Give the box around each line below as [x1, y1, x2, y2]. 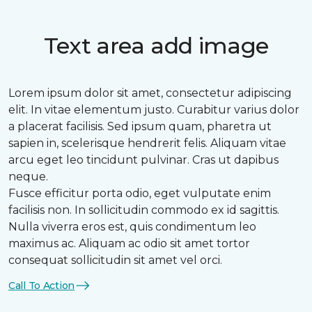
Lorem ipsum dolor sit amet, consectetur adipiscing [8, 86, 292, 100]
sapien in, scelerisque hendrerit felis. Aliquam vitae [8, 136, 286, 150]
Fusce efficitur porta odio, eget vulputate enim [8, 187, 271, 200]
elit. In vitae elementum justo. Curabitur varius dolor [8, 103, 299, 116]
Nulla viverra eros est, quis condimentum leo [8, 220, 256, 233]
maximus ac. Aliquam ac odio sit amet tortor [8, 237, 250, 250]
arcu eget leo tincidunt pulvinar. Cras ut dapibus [8, 153, 279, 166]
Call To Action [8, 279, 75, 292]
